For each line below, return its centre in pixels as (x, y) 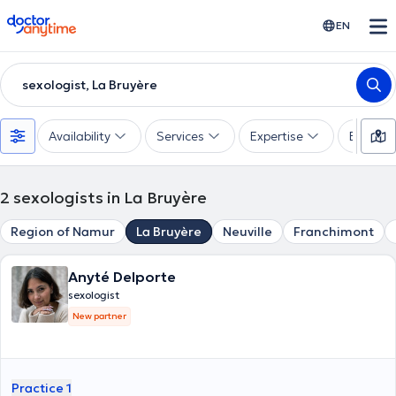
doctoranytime (56, 21)
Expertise (277, 136)
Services (180, 136)
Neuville (247, 232)
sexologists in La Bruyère (110, 198)
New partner (99, 316)
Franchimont (334, 232)
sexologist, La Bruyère (90, 85)
